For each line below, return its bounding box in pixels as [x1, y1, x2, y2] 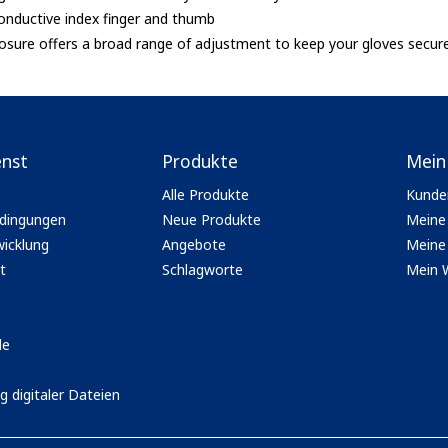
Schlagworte [161, 259, 243, 279]
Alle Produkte [161, 184, 249, 204]
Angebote [161, 234, 226, 254]
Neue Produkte [161, 209, 261, 229]
